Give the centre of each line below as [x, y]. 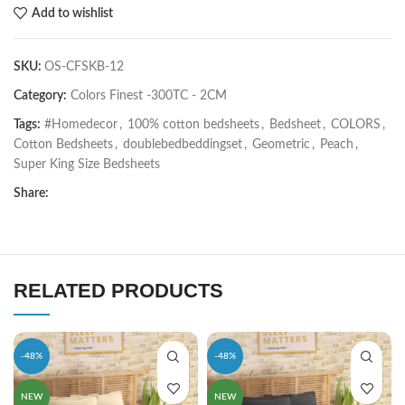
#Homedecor [81, 125]
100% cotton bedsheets [193, 125]
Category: [40, 96]
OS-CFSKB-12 [84, 67]
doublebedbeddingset [183, 145]
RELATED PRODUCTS [118, 291]
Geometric [281, 145]
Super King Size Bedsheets [87, 165]
